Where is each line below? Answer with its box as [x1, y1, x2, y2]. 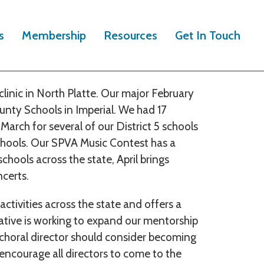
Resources [103, 28, 157, 42]
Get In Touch [174, 28, 240, 42]
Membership [21, 28, 86, 42]
